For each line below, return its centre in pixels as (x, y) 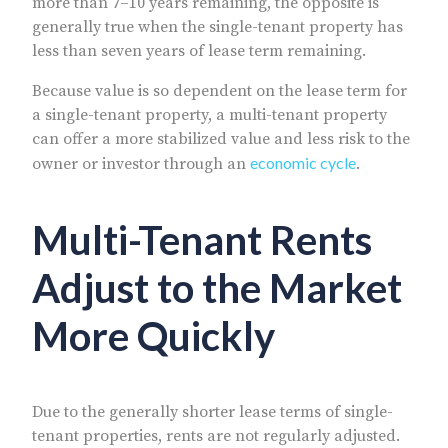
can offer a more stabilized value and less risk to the (221, 138)
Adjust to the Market (217, 287)
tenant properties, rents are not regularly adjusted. (216, 435)
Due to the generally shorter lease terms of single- (212, 411)
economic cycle (303, 162)
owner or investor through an (141, 163)
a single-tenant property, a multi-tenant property (209, 114)
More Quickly (153, 335)
